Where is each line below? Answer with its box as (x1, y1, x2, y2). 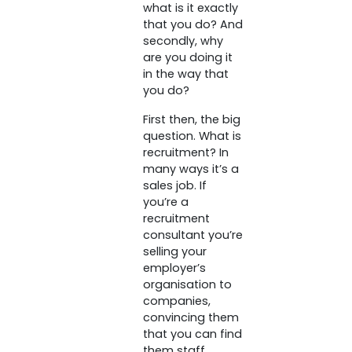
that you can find (142, 326, 242, 343)
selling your (142, 244, 207, 260)
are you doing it (142, 49, 233, 66)
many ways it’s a (142, 161, 239, 178)
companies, (142, 293, 211, 310)
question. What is (142, 128, 241, 145)
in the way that (142, 66, 229, 82)
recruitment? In (142, 145, 229, 161)
